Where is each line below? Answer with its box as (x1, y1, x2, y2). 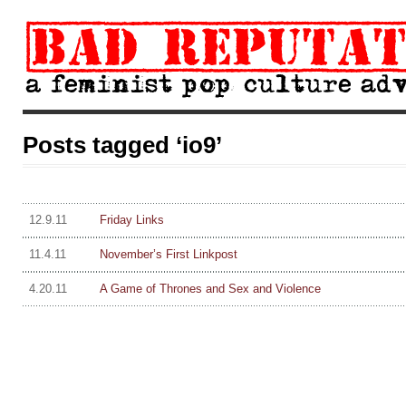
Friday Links (99, 213, 164, 227)
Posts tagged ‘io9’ (23, 131, 222, 159)
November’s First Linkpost (99, 247, 237, 261)
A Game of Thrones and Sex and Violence (99, 282, 321, 295)
